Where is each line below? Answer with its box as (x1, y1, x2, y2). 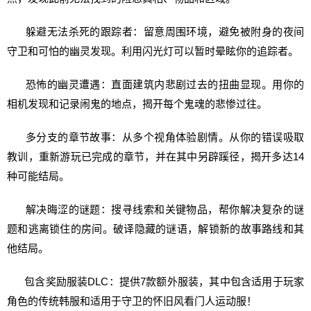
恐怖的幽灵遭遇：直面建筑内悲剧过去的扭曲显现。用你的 (7, 78, 304, 90)
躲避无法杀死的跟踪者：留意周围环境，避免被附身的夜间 (7, 26, 304, 37)
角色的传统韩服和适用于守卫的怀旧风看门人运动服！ (7, 295, 257, 307)
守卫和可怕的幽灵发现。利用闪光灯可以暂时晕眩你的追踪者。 (7, 45, 299, 57)
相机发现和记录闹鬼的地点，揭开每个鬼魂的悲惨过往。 (7, 98, 267, 110)
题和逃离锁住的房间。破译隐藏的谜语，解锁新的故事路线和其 (7, 223, 304, 235)
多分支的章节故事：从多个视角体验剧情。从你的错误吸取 (7, 131, 304, 143)
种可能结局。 (7, 170, 69, 182)
